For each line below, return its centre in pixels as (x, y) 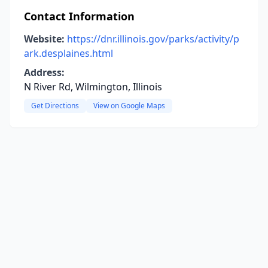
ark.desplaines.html (68, 53)
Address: (44, 72)
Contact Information (79, 16)
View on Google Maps (129, 106)
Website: (44, 39)
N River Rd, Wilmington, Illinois (93, 87)
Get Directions (55, 106)
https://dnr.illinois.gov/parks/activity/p (153, 39)
